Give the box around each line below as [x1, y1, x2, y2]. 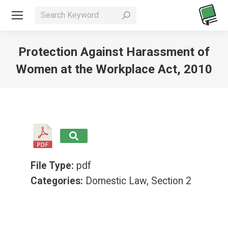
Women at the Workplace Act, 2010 [16, 62, 212, 76]
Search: [34, 8, 66, 19]
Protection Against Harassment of [18, 45, 210, 59]
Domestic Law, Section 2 [85, 175, 191, 187]
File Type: [31, 160, 76, 172]
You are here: [114, 79, 170, 91]
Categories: [31, 175, 85, 187]
